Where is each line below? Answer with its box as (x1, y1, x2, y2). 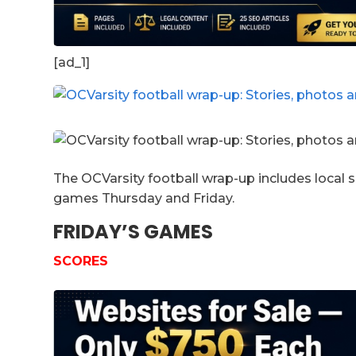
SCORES (53, 253, 109, 269)
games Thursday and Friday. (53, 190, 235, 206)
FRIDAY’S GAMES (53, 218, 214, 245)
